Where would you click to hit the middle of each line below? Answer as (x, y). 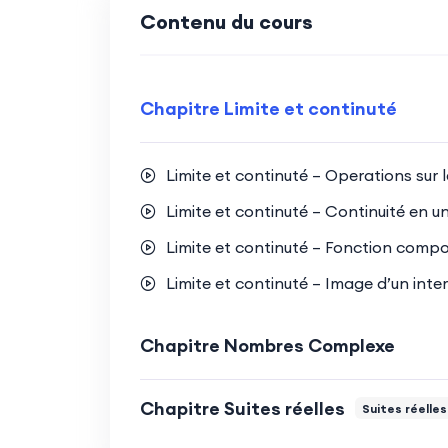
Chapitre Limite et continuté (268, 108)
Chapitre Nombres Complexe (267, 345)
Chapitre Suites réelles (242, 408)
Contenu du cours (226, 21)
